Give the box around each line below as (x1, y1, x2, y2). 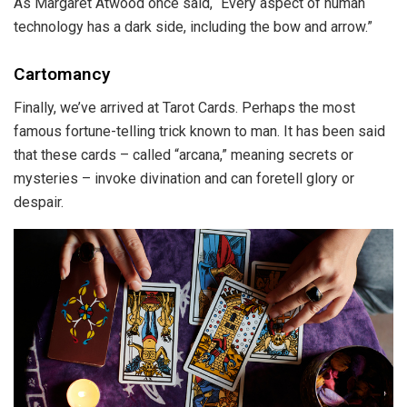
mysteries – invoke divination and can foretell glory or (14, 169, 354, 187)
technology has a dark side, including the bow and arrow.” (14, 17, 372, 35)
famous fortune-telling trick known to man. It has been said (14, 122, 385, 140)
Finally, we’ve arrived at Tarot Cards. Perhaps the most (14, 98, 355, 116)
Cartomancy (14, 62, 110, 88)
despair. (14, 193, 67, 211)
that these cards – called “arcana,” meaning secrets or (14, 145, 353, 164)
